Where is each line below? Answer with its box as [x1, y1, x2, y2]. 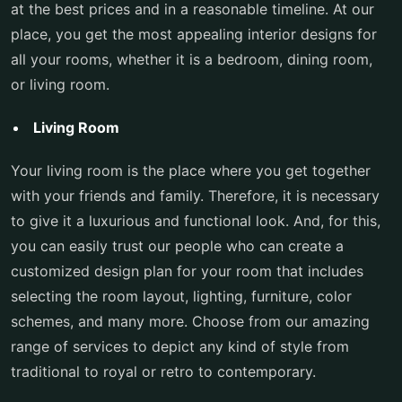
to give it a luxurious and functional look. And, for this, [11, 212, 380, 230]
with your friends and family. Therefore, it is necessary [11, 187, 380, 205]
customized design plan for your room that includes [11, 262, 363, 280]
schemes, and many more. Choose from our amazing [11, 312, 370, 330]
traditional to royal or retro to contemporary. [11, 363, 316, 380]
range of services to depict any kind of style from [11, 337, 349, 355]
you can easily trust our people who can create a [11, 237, 344, 255]
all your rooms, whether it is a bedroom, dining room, [11, 50, 372, 68]
